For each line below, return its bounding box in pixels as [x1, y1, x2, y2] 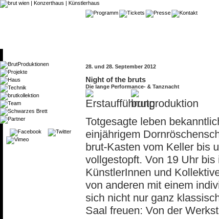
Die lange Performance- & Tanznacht [86, 84, 179, 89]
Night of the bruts [86, 75, 146, 84]
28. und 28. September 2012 [86, 64, 156, 69]
